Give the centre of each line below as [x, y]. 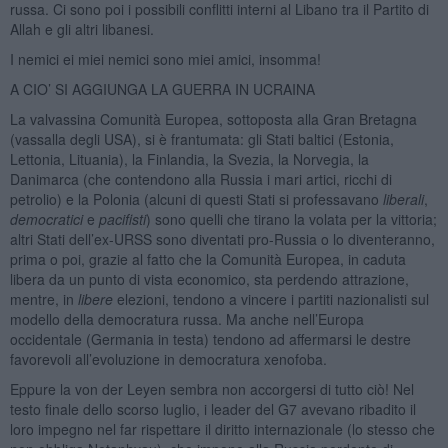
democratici [46, 218]
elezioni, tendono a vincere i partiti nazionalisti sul [270, 298]
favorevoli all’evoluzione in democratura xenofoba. [168, 358]
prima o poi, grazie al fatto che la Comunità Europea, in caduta [207, 258]
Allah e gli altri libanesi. [81, 28]
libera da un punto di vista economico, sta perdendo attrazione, [209, 278]
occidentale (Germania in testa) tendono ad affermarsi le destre [210, 338]
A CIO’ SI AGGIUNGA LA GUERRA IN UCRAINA [162, 88]
